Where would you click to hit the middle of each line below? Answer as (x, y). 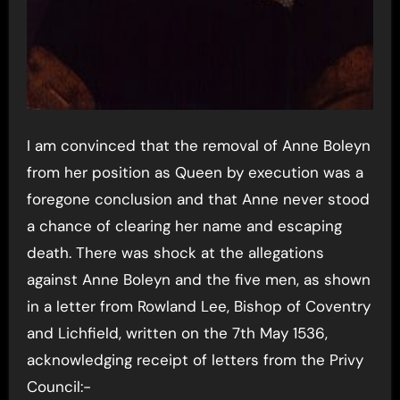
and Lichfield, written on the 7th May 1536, (177, 333)
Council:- (58, 387)
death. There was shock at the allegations (175, 253)
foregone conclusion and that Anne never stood (198, 200)
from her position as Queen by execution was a (195, 173)
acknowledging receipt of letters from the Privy (195, 360)
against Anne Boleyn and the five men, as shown (198, 280)
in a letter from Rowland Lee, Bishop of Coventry (198, 307)
